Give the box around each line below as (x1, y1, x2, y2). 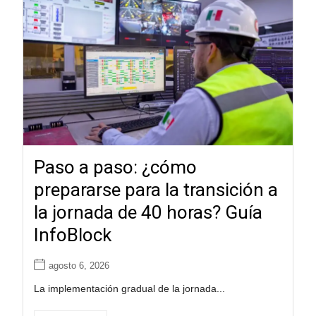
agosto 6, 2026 (48, 260, 109, 272)
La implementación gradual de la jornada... (33, 283, 225, 295)
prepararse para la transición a (33, 179, 278, 201)
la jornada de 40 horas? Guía (33, 202, 262, 224)
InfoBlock (33, 224, 111, 246)
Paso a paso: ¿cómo (33, 157, 197, 178)
